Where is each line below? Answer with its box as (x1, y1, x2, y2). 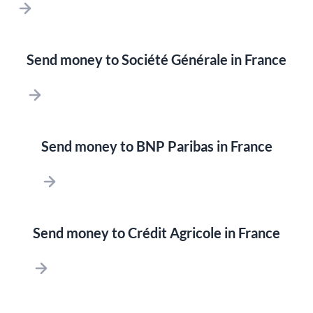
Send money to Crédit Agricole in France (33, 225, 280, 242)
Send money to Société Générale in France (27, 52, 286, 68)
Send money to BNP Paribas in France (41, 138, 272, 155)
